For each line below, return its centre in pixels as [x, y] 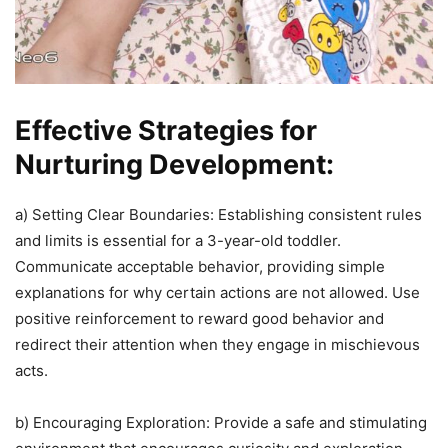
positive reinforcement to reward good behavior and [199, 318]
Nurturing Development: [174, 164]
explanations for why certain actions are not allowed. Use [217, 292]
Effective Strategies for [166, 130]
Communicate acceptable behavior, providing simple [200, 266]
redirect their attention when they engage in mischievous [217, 344]
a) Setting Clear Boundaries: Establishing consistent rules [218, 214]
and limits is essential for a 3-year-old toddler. [178, 240]
